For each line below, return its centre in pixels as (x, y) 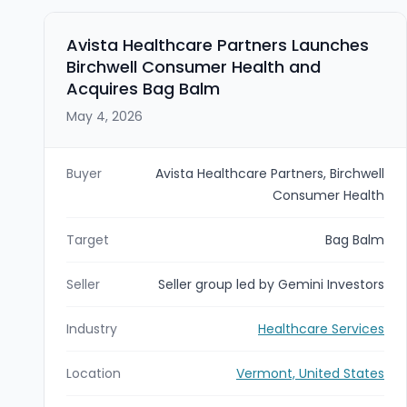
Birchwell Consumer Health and (194, 66)
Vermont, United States (310, 373)
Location (94, 373)
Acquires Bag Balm (143, 88)
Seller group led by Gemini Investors (271, 284)
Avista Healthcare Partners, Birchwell (270, 173)
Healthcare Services (321, 328)
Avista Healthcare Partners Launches (218, 45)
